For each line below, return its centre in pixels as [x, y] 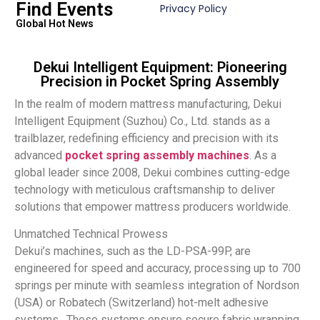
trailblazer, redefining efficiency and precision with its [146, 138]
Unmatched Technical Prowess [91, 234]
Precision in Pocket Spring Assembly [160, 81]
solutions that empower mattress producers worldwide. [152, 206]
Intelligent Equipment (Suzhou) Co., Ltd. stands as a [142, 121]
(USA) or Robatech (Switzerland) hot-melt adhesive [141, 303]
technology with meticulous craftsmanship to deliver [145, 189]
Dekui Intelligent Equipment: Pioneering [160, 67]
